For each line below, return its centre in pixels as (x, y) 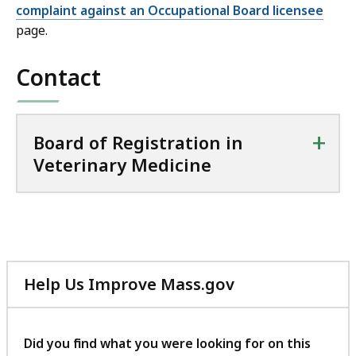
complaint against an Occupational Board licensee (170, 11)
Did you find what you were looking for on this (167, 344)
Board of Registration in (138, 143)
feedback (271, 341)
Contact (58, 77)
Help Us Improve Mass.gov (129, 284)
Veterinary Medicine (122, 165)
